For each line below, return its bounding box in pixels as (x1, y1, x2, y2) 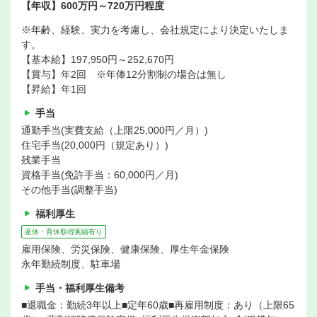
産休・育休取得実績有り (25, 228, 103, 236)
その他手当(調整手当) (21, 184, 117, 196)
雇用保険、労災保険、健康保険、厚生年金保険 (21, 243, 229, 255)
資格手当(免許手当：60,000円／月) (21, 169, 178, 181)
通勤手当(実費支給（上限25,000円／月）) (21, 125, 208, 137)
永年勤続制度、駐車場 (21, 258, 120, 270)
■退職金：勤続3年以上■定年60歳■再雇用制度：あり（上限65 (21, 299, 294, 311)
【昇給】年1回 (21, 83, 86, 96)
